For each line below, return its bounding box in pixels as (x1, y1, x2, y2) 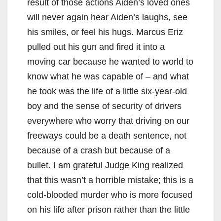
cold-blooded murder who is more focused (27, 189, 192, 200)
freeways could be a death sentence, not (27, 130, 186, 141)
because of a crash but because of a (27, 145, 170, 155)
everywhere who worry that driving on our (27, 115, 189, 126)
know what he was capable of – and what (27, 71, 189, 81)
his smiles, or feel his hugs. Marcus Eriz (27, 27, 183, 37)
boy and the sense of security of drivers (27, 101, 182, 111)
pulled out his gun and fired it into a (27, 41, 165, 52)
